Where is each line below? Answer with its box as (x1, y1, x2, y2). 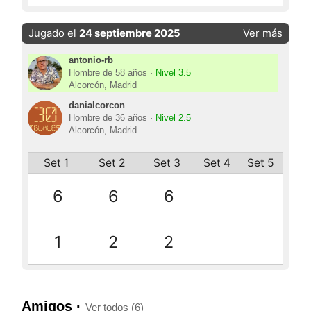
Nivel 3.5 (155, 68, 191, 78)
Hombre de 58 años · (68, 68, 155, 78)
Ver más (242, 26, 283, 40)
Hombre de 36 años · (68, 113, 155, 124)
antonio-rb (68, 56, 113, 66)
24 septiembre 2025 (79, 26, 181, 40)
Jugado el (28, 26, 80, 40)
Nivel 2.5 (155, 113, 191, 124)
